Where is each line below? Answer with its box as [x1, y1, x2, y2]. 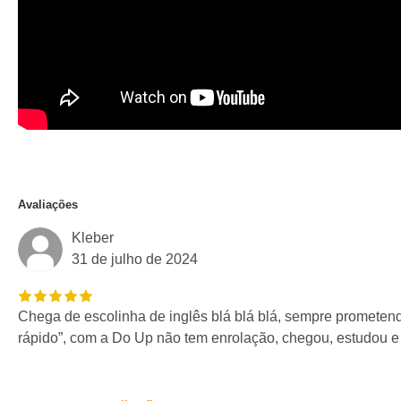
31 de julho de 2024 [72, 252, 198, 267]
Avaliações [18, 198, 78, 211]
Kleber [72, 230, 114, 245]
